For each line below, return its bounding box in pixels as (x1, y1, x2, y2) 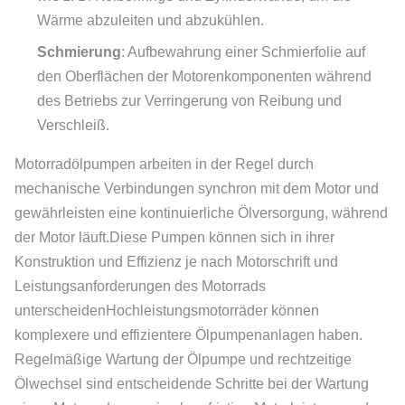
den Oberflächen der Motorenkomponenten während (37, 69, 372, 84)
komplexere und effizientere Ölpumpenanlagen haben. (14, 327, 363, 343)
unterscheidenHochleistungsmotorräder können (14, 303, 319, 318)
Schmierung (37, 44, 121, 60)
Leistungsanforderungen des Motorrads (14, 278, 266, 294)
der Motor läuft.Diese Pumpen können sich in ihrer (14, 230, 334, 245)
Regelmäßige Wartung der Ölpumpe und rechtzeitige (14, 352, 352, 367)
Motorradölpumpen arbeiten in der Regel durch (14, 156, 314, 172)
